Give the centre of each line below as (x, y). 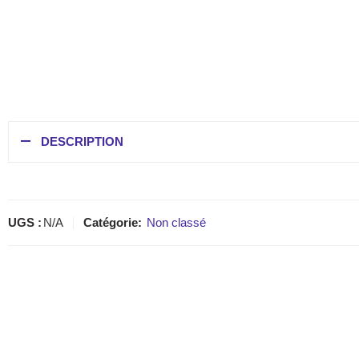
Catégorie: (113, 223)
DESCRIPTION (82, 142)
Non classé (176, 223)
